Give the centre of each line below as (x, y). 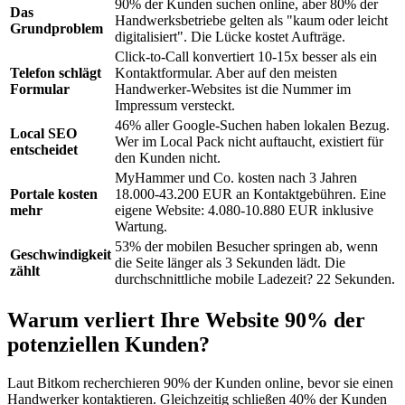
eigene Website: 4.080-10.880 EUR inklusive (244, 211)
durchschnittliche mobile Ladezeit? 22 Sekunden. (255, 279)
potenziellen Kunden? (108, 345)
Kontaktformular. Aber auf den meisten (226, 73)
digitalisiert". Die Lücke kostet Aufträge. (230, 37)
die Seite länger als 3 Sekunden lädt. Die (230, 263)
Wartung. (141, 227)
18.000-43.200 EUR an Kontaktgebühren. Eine (250, 194)
